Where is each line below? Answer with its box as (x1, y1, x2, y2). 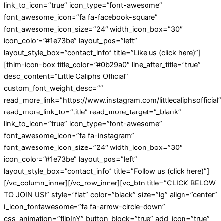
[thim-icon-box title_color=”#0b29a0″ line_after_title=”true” (4, 60, 201, 70)
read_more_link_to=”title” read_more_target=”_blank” (4, 108, 181, 117)
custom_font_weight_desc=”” (4, 84, 103, 93)
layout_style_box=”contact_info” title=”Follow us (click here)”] (4, 167, 209, 176)
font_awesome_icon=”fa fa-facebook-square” (4, 13, 158, 22)
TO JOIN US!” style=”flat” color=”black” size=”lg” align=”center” (4, 190, 217, 200)
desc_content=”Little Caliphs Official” (4, 72, 128, 81)
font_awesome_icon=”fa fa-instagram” (4, 131, 134, 141)
